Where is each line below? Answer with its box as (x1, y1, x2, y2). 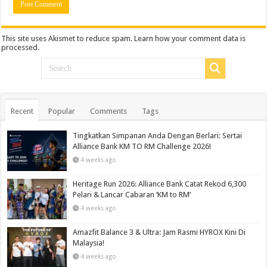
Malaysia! (73, 238, 105, 248)
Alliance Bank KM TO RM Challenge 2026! (73, 141, 212, 151)
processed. (1, 42, 40, 52)
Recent (11, 106, 34, 116)
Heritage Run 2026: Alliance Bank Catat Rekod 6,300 (73, 179, 247, 189)
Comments (90, 106, 128, 116)
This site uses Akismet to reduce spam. (1, 33, 135, 43)
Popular (48, 106, 76, 116)
